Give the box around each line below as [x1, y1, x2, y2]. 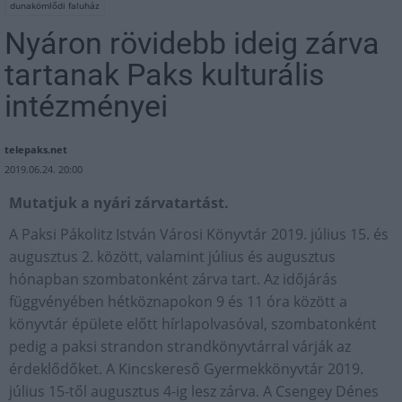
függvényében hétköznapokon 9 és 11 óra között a [9, 292, 347, 312]
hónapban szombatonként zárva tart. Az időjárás [9, 269, 337, 290]
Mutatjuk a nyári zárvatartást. [9, 193, 229, 214]
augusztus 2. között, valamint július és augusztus [9, 247, 336, 267]
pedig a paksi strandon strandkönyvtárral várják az [9, 336, 351, 357]
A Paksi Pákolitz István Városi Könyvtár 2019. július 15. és [9, 224, 389, 245]
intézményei [4, 88, 168, 125]
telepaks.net [4, 143, 67, 157]
